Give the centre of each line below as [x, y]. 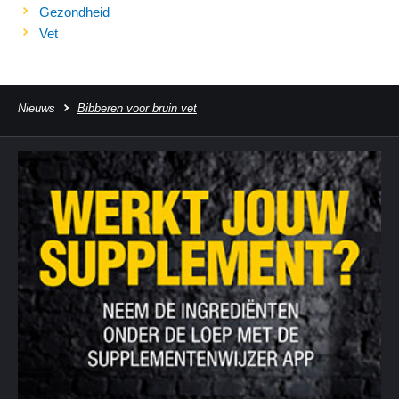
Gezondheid [74, 12]
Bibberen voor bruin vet [137, 109]
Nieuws [37, 109]
